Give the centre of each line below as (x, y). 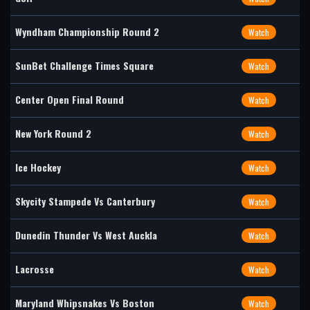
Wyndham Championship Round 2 (87, 31)
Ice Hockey (38, 167)
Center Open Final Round (70, 99)
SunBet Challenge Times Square (84, 65)
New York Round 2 (53, 133)
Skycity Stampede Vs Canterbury (85, 201)
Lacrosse (35, 269)
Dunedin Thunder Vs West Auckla (86, 235)
